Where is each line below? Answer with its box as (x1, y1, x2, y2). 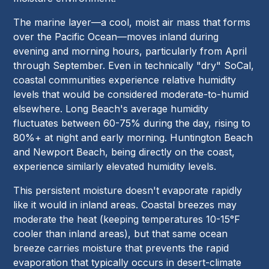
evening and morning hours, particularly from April (13, 45, 247, 58)
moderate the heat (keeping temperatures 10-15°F (13, 213, 241, 226)
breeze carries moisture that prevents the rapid (13, 242, 229, 255)
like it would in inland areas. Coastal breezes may (13, 199, 237, 211)
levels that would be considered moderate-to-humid (13, 88, 249, 101)
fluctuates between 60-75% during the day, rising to (13, 117, 251, 130)
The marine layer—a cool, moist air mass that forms (13, 16, 251, 29)
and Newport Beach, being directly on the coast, (13, 146, 235, 159)
